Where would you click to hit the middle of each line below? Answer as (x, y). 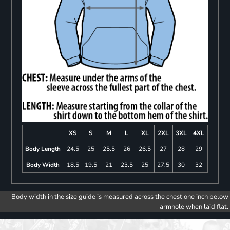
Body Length (43, 149)
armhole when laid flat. (194, 207)
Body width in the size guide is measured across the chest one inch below (120, 196)
